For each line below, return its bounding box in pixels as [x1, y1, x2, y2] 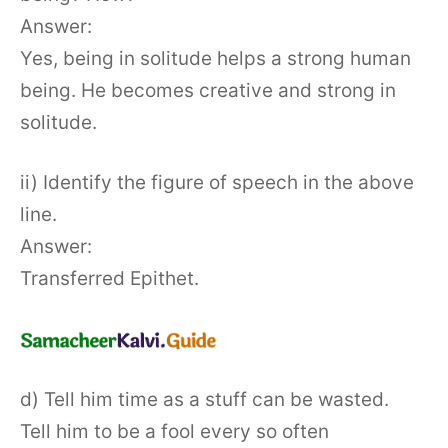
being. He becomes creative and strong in [20, 78, 396, 102]
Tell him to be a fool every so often [20, 420, 329, 444]
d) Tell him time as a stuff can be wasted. [20, 388, 389, 412]
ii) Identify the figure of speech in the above [20, 171, 414, 195]
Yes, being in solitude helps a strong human [20, 46, 411, 70]
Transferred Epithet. [20, 267, 199, 291]
